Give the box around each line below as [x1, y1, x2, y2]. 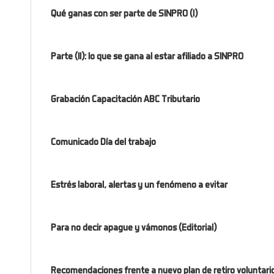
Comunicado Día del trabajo [51, 136, 157, 147]
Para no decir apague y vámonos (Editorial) [51, 221, 217, 233]
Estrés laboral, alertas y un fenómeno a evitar [51, 179, 228, 190]
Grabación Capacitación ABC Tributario [51, 93, 201, 105]
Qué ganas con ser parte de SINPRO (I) [51, 7, 198, 19]
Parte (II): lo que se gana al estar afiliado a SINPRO [51, 50, 244, 62]
